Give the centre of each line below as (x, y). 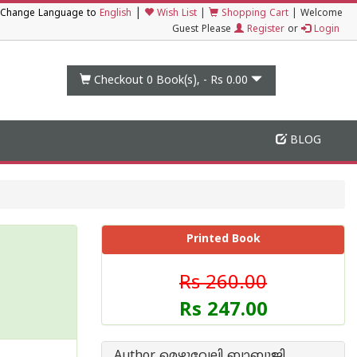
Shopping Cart (253, 14)
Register (264, 30)
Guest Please (203, 30)
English (116, 14)
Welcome (322, 14)
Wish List (175, 14)
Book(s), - (182, 80)
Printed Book (223, 239)
